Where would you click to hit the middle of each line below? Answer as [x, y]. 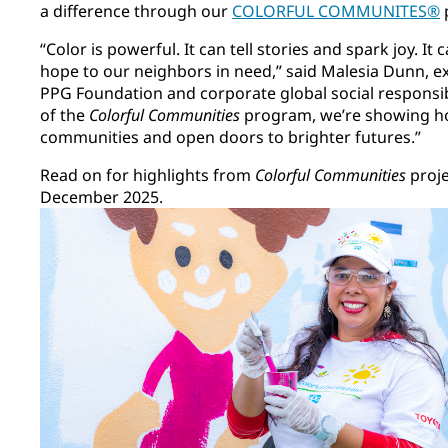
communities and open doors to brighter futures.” [232, 137]
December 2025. [105, 197]
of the [64, 115]
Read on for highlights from [147, 175]
